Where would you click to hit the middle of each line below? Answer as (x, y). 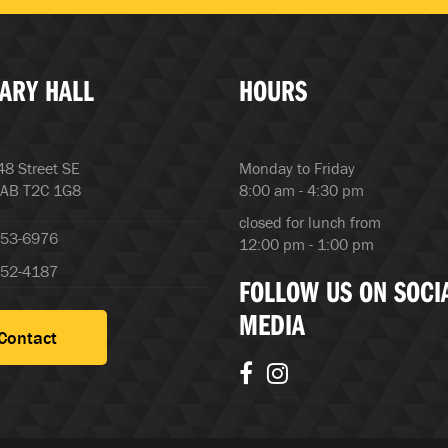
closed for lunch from (310, 222)
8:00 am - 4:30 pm (301, 190)
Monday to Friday (297, 168)
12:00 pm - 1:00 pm (306, 244)
